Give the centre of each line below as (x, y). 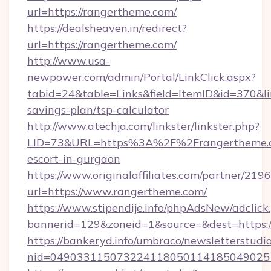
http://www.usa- (69, 61)
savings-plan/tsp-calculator (98, 110)
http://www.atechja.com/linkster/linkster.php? (143, 126)
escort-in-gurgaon (74, 159)
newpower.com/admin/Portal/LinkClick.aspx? (142, 77)
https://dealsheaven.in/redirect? (107, 28)
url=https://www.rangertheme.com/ (117, 191)
